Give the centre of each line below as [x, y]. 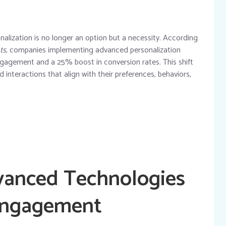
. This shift [176, 62]
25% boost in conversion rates [108, 62]
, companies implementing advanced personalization [93, 50]
